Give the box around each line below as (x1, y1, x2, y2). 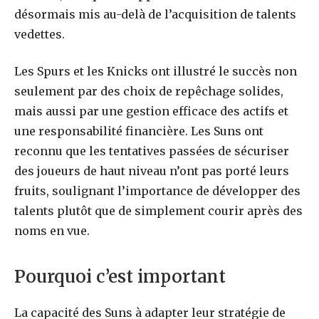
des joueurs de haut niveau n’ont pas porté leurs (14, 164, 289, 179)
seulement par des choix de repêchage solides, (14, 84, 283, 99)
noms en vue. (14, 224, 90, 239)
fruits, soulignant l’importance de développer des (14, 184, 300, 199)
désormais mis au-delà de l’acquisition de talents (14, 6, 296, 21)
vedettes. (14, 26, 65, 41)
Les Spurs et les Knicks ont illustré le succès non (14, 64, 297, 79)
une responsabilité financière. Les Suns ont (14, 124, 263, 139)
